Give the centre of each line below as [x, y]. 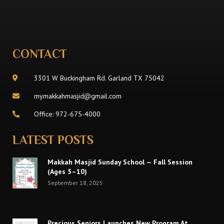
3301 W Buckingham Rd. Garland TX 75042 [99, 78]
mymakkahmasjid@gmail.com [77, 96]
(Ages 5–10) [67, 171]
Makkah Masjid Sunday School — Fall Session [120, 162]
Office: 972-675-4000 [67, 114]
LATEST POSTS [53, 141]
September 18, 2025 [75, 182]
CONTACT [40, 55]
